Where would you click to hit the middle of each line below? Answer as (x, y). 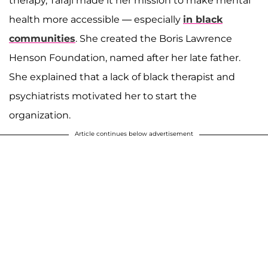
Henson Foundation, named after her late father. (125, 58)
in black (203, 20)
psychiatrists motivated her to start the (103, 96)
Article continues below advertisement (134, 134)
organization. (40, 115)
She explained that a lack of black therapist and (122, 77)
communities (42, 39)
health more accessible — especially (96, 20)
